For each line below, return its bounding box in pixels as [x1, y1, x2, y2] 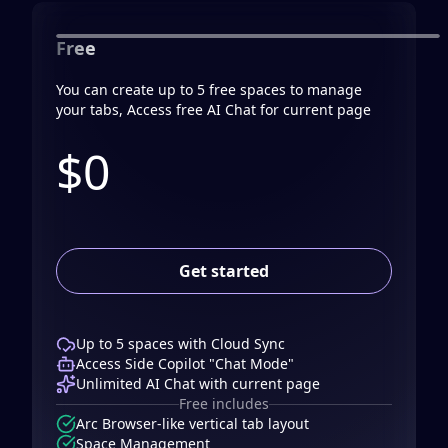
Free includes [179, 394, 269, 413]
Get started [179, 260, 269, 282]
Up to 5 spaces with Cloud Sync [76, 334, 285, 353]
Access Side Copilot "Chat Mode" [76, 354, 294, 373]
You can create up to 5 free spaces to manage [56, 80, 362, 99]
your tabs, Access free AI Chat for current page [56, 100, 371, 119]
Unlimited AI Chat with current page [76, 374, 320, 393]
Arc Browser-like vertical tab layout [76, 414, 309, 433]
